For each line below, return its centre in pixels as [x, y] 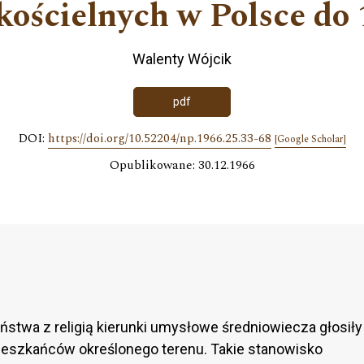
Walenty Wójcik [182, 59]
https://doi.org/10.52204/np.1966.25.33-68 [159, 138]
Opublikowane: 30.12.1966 [182, 165]
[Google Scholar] [310, 139]
